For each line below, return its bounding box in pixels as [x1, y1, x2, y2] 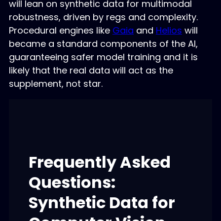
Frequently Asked [28, 150, 171, 173]
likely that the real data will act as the [8, 64, 173, 77]
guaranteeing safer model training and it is [8, 51, 198, 64]
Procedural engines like [8, 24, 112, 37]
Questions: [28, 171, 115, 193]
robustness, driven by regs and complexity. [8, 11, 198, 24]
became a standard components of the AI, [8, 37, 198, 50]
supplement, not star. [8, 77, 103, 90]
